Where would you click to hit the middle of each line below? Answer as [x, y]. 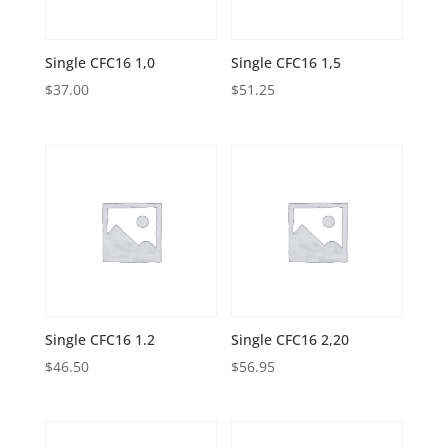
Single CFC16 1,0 [99, 63]
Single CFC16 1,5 [286, 63]
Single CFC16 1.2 [99, 339]
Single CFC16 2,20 [290, 339]
